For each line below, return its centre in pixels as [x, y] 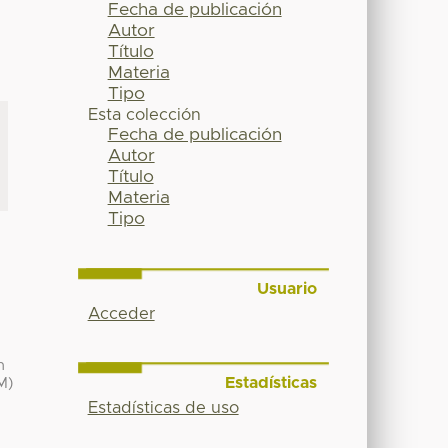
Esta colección [144, 115]
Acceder [121, 314]
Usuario [286, 289]
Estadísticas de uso [163, 407]
